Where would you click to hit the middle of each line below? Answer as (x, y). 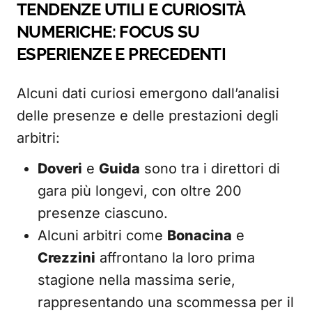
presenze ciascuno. (103, 213)
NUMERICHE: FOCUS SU (108, 32)
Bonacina (200, 235)
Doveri (60, 169)
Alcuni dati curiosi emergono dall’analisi (148, 93)
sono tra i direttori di (210, 169)
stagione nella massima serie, (136, 280)
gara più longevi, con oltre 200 (140, 191)
